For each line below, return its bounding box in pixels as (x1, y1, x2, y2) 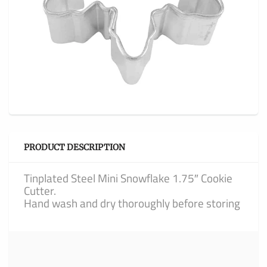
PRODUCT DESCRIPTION (24, 142, 125, 153)
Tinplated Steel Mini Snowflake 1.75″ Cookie (24, 169, 232, 187)
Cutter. (24, 182, 56, 199)
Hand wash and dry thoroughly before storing (24, 194, 240, 212)
